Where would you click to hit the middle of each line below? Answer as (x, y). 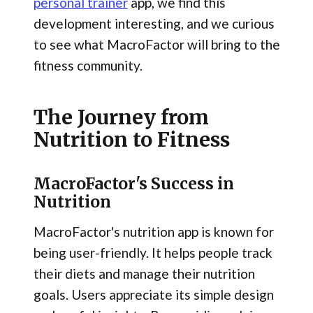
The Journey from (121, 117)
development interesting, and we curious (154, 24)
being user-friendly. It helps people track (153, 253)
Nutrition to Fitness (131, 139)
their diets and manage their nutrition (144, 274)
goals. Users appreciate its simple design (153, 294)
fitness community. (88, 66)
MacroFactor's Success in (133, 184)
